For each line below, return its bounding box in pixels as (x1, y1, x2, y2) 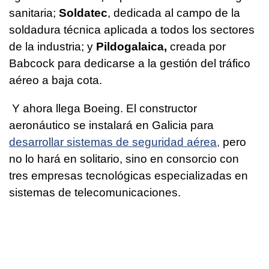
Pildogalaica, (93, 40, 167, 53)
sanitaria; (9, 6, 56, 19)
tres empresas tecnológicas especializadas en (9, 169, 248, 182)
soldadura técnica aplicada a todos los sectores (9, 23, 255, 36)
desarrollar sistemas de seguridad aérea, (9, 135, 220, 148)
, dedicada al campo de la (107, 6, 240, 19)
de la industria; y (9, 40, 93, 53)
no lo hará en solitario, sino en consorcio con (9, 152, 239, 165)
